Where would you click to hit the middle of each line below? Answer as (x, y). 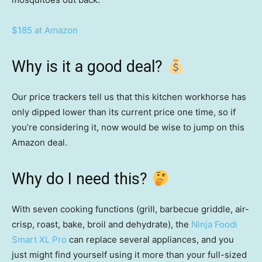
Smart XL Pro (39, 240)
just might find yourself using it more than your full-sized (129, 255)
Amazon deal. (39, 143)
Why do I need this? (82, 179)
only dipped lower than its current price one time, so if (124, 112)
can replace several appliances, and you (150, 240)
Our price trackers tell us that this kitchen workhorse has (129, 97)
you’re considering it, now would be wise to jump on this (128, 127)
